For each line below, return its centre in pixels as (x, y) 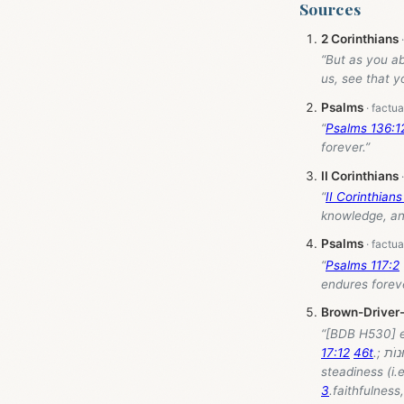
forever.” (345, 147)
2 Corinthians (360, 39)
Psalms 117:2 (363, 265)
